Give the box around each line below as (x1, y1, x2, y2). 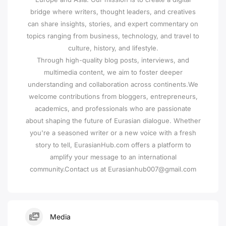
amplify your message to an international (49, 152, 177, 161)
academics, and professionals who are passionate (35, 104, 191, 112)
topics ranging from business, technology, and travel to (27, 31, 199, 40)
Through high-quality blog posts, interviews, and (37, 55, 189, 64)
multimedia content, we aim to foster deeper (43, 68, 183, 76)
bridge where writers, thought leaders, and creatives (30, 7, 196, 16)
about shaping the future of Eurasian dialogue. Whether (25, 116, 201, 125)
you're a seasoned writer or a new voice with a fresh (30, 128, 196, 137)
